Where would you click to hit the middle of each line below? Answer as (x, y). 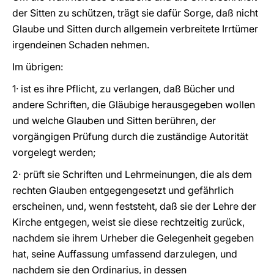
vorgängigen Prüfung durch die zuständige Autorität (130, 136)
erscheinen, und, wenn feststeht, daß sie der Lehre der (134, 206)
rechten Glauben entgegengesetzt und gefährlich (123, 190)
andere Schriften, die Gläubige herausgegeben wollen (134, 105)
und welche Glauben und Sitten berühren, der (114, 120)
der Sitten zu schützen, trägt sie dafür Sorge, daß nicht (135, 13)
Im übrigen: (38, 67)
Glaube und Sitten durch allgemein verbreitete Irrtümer (135, 29)
